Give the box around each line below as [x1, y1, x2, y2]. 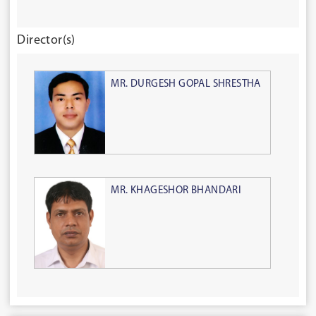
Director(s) [17, 33, 75, 47]
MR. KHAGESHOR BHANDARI [111, 185, 242, 196]
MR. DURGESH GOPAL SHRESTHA [111, 78, 261, 90]
